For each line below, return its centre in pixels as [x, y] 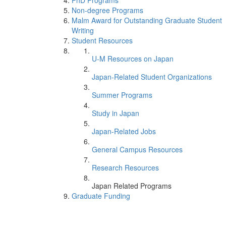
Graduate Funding [101, 196]
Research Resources [125, 167]
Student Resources [102, 40]
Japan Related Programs [132, 186]
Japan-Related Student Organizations [152, 77]
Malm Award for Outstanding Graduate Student [147, 20]
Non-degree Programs [107, 10]
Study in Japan [116, 113]
